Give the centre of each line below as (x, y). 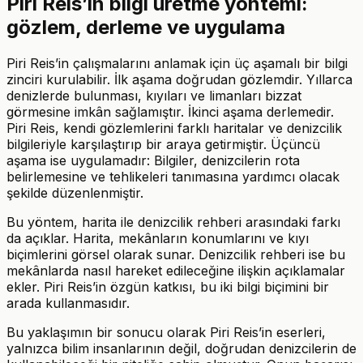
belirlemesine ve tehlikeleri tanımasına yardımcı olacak (173, 177)
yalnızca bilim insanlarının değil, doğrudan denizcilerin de (181, 349)
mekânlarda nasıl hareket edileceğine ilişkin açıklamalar (176, 271)
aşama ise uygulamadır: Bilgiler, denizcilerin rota (153, 161)
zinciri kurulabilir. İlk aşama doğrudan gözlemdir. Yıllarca (179, 80)
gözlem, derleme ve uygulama (146, 28)
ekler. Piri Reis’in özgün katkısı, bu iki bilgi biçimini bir (168, 287)
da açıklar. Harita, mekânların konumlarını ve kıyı (158, 239)
